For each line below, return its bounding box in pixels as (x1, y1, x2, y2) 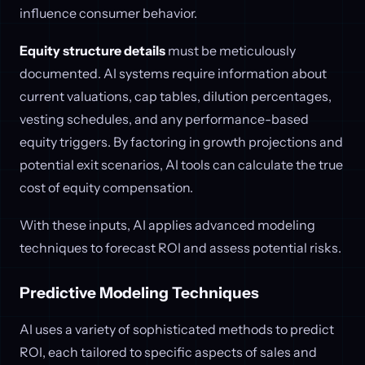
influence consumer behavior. (20, 5, 197, 22)
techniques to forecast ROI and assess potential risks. (20, 239, 341, 256)
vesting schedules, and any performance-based (20, 111, 309, 127)
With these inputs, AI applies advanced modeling (20, 216, 315, 233)
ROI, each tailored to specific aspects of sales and (20, 343, 317, 360)
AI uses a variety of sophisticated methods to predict (20, 320, 334, 337)
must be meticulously (165, 42, 296, 59)
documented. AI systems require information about (20, 65, 327, 81)
